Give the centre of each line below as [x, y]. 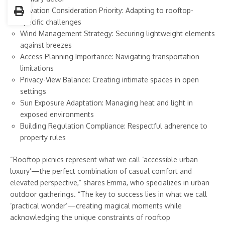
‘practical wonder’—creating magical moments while [96, 206]
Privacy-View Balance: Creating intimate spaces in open [109, 80]
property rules [43, 138]
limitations [37, 68]
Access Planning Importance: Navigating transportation [110, 57]
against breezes [46, 45]
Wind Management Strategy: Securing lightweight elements [118, 34]
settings [33, 91]
